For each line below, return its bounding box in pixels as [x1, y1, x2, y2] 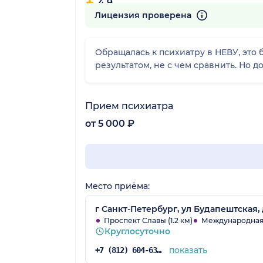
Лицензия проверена [95, 9, 194, 21]
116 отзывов [85, 8, 127, 18]
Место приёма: [85, 180, 150, 191]
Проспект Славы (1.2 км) [104, 215, 193, 225]
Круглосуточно [104, 225, 170, 237]
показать [168, 244, 207, 255]
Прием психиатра [85, 100, 173, 112]
